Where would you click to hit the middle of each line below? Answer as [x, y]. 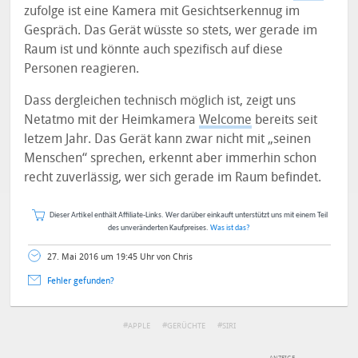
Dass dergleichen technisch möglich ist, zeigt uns [160, 100]
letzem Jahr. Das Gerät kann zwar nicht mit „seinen [168, 139]
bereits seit [285, 119]
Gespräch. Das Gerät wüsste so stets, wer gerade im [171, 30]
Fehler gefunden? [80, 281]
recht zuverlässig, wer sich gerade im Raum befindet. [173, 177]
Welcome [226, 119]
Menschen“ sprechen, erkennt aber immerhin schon [171, 158]
